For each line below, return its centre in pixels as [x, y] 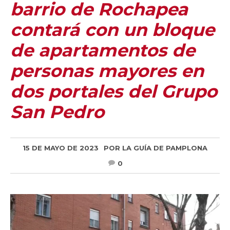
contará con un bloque [112, 30]
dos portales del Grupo [114, 91]
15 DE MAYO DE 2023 [61, 148]
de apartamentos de [103, 50]
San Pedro [57, 112]
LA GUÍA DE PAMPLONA [165, 148]
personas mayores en [107, 71]
